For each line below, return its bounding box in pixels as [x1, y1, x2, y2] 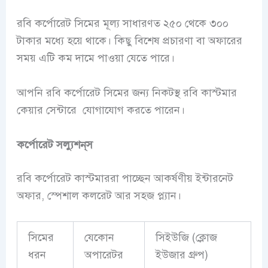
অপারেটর [84, 248, 123, 262]
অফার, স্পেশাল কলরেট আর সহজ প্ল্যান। [16, 188, 181, 202]
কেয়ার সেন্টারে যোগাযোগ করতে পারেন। [16, 103, 188, 117]
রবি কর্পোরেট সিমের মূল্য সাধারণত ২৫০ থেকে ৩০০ [16, 16, 229, 30]
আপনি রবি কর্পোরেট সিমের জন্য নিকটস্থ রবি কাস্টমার [16, 86, 237, 99]
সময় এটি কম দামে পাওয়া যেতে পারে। [16, 51, 175, 65]
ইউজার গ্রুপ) [155, 248, 208, 262]
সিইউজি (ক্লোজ [155, 231, 217, 245]
